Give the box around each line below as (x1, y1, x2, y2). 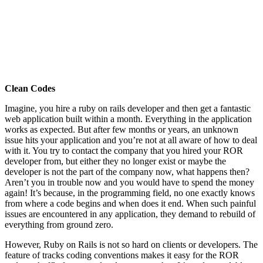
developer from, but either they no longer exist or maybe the (5, 156, 226, 166)
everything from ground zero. (5, 219, 113, 230)
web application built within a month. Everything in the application (5, 113, 252, 124)
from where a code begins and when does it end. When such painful (5, 198, 256, 208)
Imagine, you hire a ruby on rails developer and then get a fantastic (5, 103, 251, 113)
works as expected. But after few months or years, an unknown (5, 124, 238, 134)
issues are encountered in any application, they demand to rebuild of (5, 208, 255, 219)
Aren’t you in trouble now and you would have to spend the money (5, 177, 254, 187)
